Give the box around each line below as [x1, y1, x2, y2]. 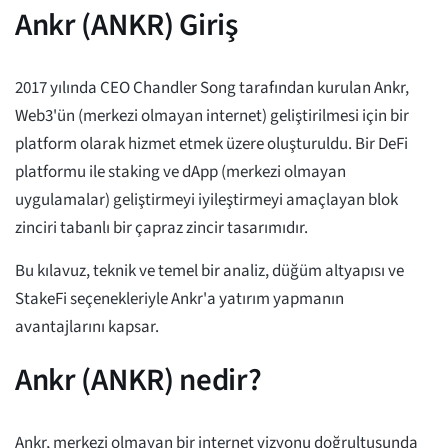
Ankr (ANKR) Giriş [15, 3, 238, 48]
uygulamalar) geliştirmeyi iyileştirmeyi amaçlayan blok [15, 188, 398, 213]
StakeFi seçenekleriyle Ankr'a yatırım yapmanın [15, 287, 344, 312]
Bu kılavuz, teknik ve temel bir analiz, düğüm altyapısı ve [15, 259, 404, 284]
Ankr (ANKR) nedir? [15, 358, 262, 403]
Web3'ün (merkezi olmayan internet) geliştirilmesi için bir [15, 104, 409, 129]
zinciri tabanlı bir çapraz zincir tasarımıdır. [15, 216, 311, 241]
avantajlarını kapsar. [15, 315, 162, 340]
